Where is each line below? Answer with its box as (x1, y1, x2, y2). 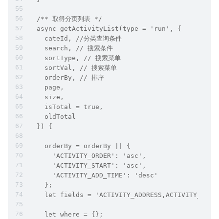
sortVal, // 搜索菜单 (29, 64, 117, 71)
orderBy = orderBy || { (29, 142, 131, 150)
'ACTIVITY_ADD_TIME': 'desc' (29, 171, 158, 179)
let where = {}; (29, 210, 103, 218)
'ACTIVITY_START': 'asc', (29, 161, 146, 169)
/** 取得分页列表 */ (29, 15, 102, 22)
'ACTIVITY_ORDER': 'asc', (29, 152, 146, 159)
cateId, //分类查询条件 (29, 34, 122, 42)
